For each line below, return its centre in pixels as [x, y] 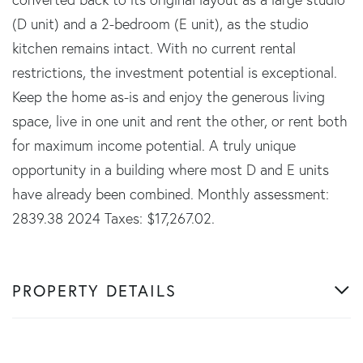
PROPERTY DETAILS [94, 290]
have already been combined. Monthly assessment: [171, 194]
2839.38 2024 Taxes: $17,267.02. [113, 218]
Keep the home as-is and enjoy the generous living [169, 96]
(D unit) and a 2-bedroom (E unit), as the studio [160, 23]
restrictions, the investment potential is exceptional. [175, 72]
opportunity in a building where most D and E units [171, 169]
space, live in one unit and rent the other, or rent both [180, 121]
